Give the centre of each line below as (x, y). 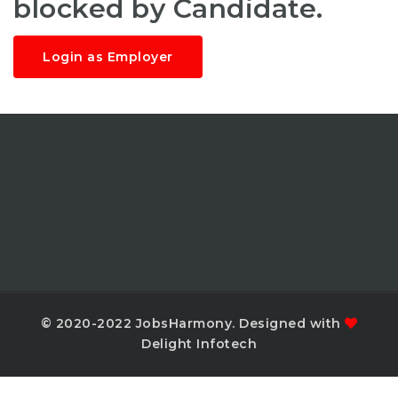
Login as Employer (108, 56)
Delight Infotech (199, 343)
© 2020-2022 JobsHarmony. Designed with (192, 323)
